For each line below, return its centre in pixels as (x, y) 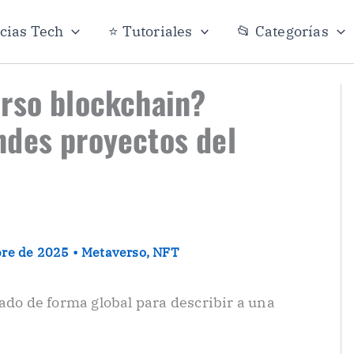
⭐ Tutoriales (151, 31)
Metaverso (114, 252)
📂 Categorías (283, 31)
